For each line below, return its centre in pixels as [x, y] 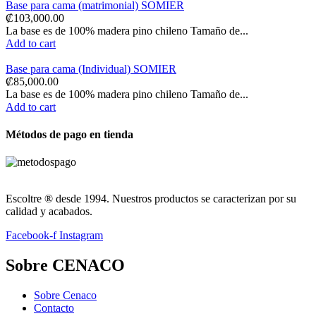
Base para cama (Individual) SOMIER [91, 68]
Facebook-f [31, 236]
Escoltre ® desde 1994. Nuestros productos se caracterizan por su [151, 199]
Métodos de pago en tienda [69, 135]
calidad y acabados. [49, 212]
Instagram [81, 236]
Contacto [54, 308]
